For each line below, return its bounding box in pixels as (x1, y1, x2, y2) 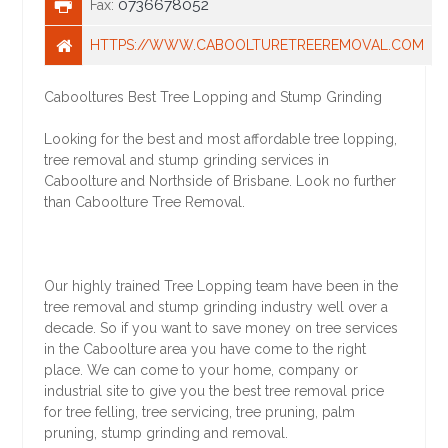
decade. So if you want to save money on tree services (44, 320, 399, 337)
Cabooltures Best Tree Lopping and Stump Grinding (44, 89, 383, 106)
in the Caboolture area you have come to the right (44, 341, 367, 358)
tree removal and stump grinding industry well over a (44, 299, 389, 316)
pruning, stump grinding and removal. (44, 425, 289, 442)
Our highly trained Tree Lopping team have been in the (44, 278, 399, 295)
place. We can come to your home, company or (44, 362, 359, 379)
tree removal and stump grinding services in (44, 152, 330, 169)
